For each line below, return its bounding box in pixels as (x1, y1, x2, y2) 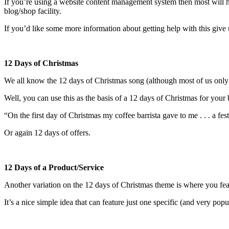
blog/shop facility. (4, 6, 61, 15)
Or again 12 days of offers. (4, 128, 90, 137)
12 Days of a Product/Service (4, 163, 104, 172)
